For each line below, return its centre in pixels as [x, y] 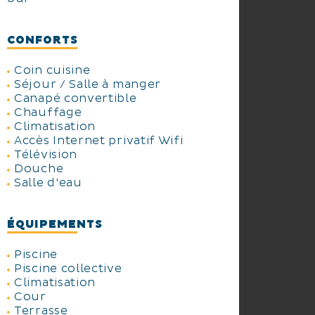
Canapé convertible [76, 98]
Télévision [46, 155]
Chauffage [48, 112]
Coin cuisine [52, 70]
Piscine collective [68, 269]
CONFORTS [43, 40]
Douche [39, 169]
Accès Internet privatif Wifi [99, 141]
